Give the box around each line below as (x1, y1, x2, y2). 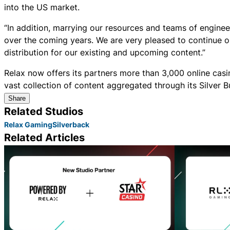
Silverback (52, 120, 89, 129)
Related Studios (4, 105, 83, 118)
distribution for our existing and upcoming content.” (4, 47, 205, 58)
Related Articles (4, 131, 85, 144)
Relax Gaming (4, 120, 52, 129)
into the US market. (4, 2, 80, 13)
